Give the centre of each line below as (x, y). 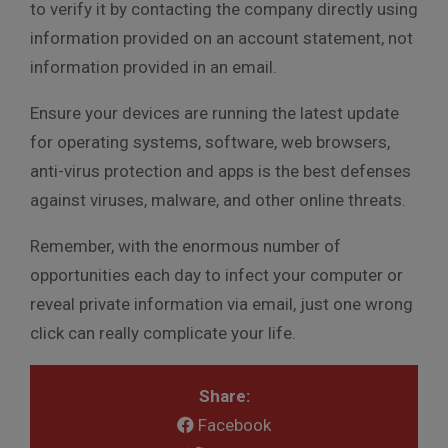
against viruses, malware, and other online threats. (218, 199)
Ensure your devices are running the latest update (214, 112)
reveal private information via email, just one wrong (221, 303)
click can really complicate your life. (163, 332)
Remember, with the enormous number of (185, 245)
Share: (224, 395)
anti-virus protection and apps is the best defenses (220, 170)
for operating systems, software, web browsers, (210, 141)
